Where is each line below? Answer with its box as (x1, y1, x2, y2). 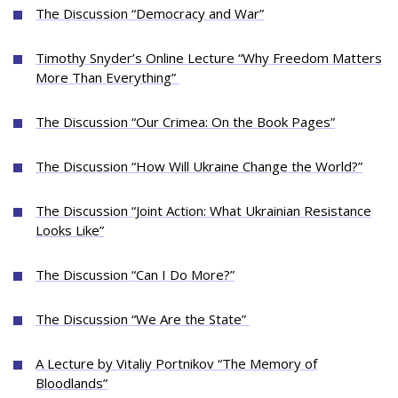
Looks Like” (36, 221, 104, 239)
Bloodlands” (36, 374, 107, 392)
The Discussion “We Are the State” (36, 310, 250, 328)
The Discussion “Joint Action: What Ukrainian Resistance (36, 202, 371, 219)
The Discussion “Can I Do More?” (36, 266, 235, 283)
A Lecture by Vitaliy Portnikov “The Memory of (36, 354, 317, 372)
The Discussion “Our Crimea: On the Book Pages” (36, 113, 335, 131)
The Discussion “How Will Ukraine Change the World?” (36, 157, 362, 175)
